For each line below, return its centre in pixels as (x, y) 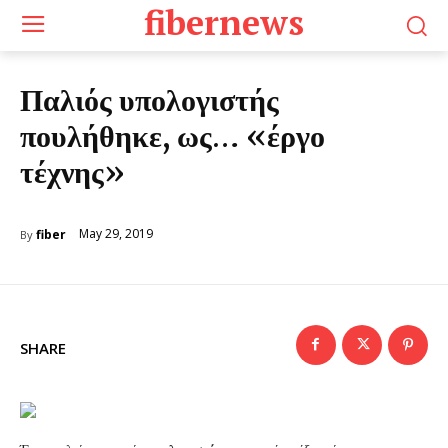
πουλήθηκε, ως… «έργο (172, 135)
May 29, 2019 (116, 233)
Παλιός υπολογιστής (149, 99)
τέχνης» (72, 171)
